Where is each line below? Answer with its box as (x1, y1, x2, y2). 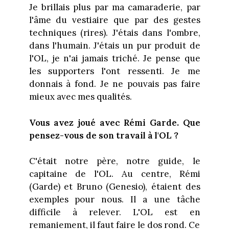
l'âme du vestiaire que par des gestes (29, 14, 200, 26)
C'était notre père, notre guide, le (29, 155, 200, 167)
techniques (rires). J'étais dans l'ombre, (29, 27, 200, 39)
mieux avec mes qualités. (29, 91, 132, 103)
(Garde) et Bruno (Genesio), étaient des (29, 181, 200, 193)
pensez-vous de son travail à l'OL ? (29, 129, 178, 141)
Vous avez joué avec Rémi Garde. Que (29, 117, 200, 128)
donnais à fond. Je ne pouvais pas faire (29, 78, 200, 90)
